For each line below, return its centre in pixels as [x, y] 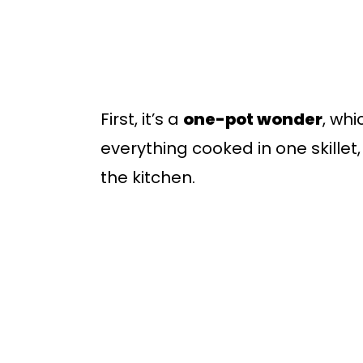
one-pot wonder [253, 119]
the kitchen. [148, 177]
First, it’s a [142, 119]
